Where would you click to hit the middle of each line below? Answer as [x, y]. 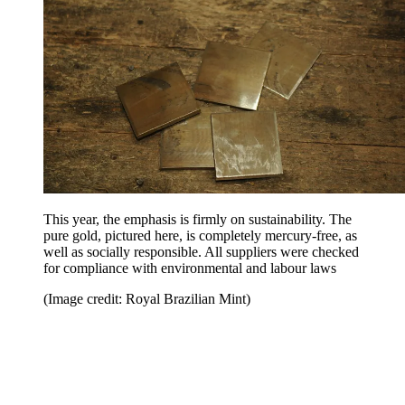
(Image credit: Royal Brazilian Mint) [147, 299]
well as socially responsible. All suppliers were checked [201, 252]
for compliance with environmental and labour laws [190, 268]
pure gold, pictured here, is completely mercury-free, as [200, 236]
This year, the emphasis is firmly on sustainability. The [198, 220]
